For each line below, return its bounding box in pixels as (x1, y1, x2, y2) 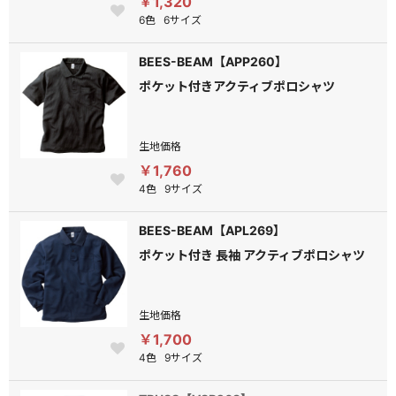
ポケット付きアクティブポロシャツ (139, 79, 336, 94)
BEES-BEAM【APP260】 (139, 54, 288, 69)
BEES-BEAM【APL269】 (139, 223, 286, 238)
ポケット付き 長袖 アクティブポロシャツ (139, 247, 366, 263)
